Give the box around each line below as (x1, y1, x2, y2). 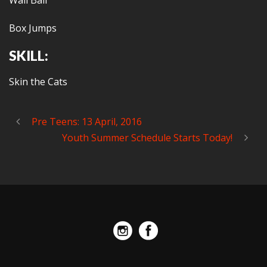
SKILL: (9, 47, 48, 64)
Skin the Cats (9, 75, 67, 88)
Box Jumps (9, 21, 57, 35)
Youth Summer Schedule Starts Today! (62, 131, 232, 144)
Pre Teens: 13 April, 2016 (32, 115, 142, 128)
